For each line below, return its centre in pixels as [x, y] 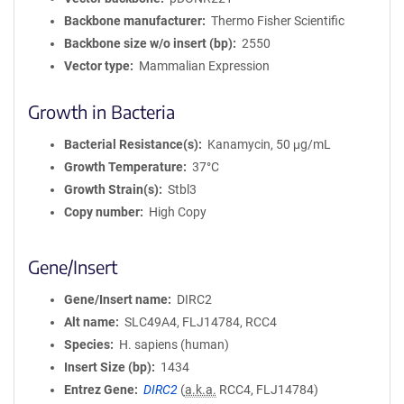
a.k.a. [200, 390]
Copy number [102, 212]
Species [87, 344]
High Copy [177, 212]
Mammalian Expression [204, 66]
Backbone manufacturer [133, 21]
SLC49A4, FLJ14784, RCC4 [200, 322]
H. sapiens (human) [174, 344]
